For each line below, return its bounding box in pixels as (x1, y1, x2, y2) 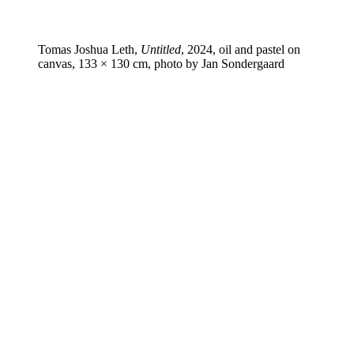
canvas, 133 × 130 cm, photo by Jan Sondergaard (38, 56, 284, 70)
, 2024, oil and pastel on (181, 42, 300, 56)
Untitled (141, 42, 181, 56)
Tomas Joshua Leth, (38, 42, 141, 56)
